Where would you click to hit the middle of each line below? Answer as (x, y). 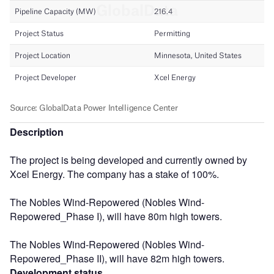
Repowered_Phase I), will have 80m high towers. (116, 216)
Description (37, 131)
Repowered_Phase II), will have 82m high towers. (117, 258)
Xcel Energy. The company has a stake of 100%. (114, 174)
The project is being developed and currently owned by (128, 160)
